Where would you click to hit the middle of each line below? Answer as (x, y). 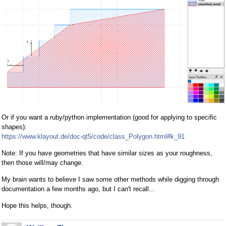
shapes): (14, 127)
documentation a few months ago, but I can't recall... (78, 189)
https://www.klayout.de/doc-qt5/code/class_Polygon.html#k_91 (93, 137)
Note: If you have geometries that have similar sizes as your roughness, (107, 153)
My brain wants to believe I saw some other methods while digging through (110, 180)
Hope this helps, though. (37, 206)
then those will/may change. (42, 163)
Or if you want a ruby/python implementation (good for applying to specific (109, 118)
